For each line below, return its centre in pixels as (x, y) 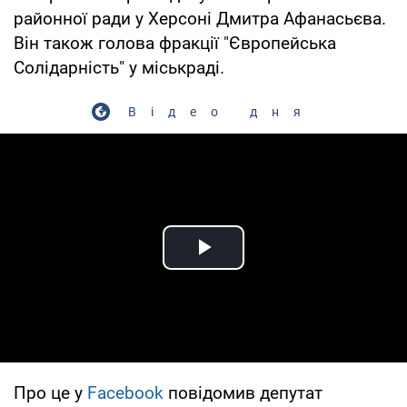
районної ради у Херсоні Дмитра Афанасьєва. (200, 18)
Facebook (125, 392)
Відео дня (222, 111)
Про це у (50, 392)
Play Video (269, 268)
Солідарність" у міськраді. (119, 67)
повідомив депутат (243, 392)
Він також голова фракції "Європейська (175, 43)
